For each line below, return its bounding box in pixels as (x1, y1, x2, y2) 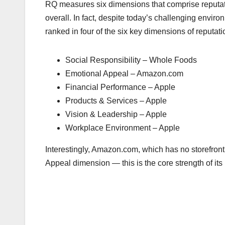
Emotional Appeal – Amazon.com (65, 69, 183, 78)
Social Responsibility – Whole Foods (65, 56, 197, 65)
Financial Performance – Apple (65, 83, 175, 92)
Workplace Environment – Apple (65, 124, 180, 133)
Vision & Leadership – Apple (65, 110, 167, 119)
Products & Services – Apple (65, 96, 167, 105)
